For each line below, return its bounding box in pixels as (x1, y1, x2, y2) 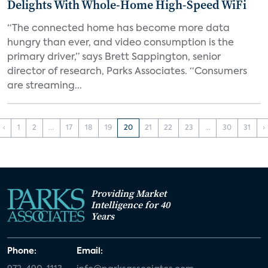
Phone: (7, 246, 36, 255)
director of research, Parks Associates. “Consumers (7, 67, 247, 77)
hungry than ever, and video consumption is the (7, 38, 234, 48)
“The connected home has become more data (7, 24, 230, 33)
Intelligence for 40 (91, 197, 170, 211)
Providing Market (91, 186, 166, 200)
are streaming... (7, 81, 82, 91)
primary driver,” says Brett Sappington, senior (7, 53, 221, 62)
